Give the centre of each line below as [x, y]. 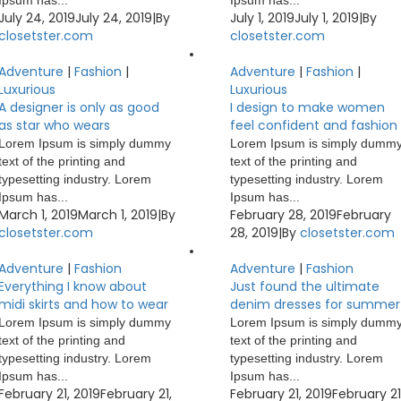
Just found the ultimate [305, 286]
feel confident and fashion [314, 125]
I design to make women [308, 107]
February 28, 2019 [284, 215]
